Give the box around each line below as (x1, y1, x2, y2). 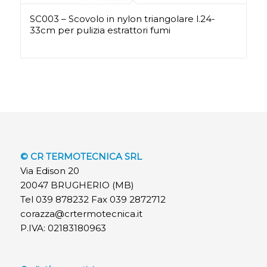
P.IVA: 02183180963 (20, 222, 106, 234)
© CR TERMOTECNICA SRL (20, 151, 142, 163)
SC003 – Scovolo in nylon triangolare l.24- (29, 13, 215, 25)
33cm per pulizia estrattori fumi (29, 24, 170, 36)
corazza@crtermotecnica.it (20, 208, 142, 220)
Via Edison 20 (20, 165, 79, 177)
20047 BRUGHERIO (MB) (20, 179, 134, 191)
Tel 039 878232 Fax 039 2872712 (20, 194, 166, 206)
